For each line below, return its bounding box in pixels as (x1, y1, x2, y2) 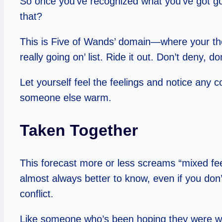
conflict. (20, 188, 54, 200)
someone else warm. (20, 92, 111, 103)
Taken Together (20, 121, 138, 140)
